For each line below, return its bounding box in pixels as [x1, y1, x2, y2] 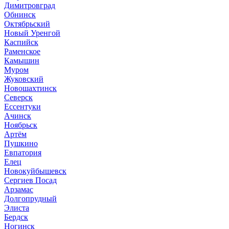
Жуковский [4, 75, 43, 83]
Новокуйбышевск [4, 167, 66, 175]
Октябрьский [4, 19, 50, 28]
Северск [4, 93, 33, 102]
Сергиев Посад [4, 176, 57, 185]
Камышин [4, 56, 39, 65]
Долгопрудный [4, 194, 57, 203]
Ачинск [4, 111, 31, 120]
